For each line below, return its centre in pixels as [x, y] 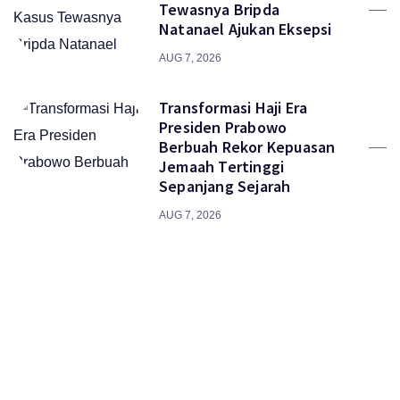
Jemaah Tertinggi [222, 167]
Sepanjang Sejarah [225, 186]
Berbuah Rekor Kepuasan [247, 147]
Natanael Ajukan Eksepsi [246, 29]
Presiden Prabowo [223, 127]
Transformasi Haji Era [233, 108]
